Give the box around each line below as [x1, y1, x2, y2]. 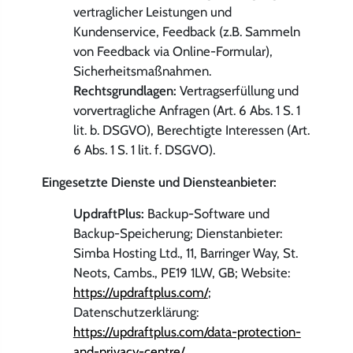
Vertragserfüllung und [176, 83, 299, 99]
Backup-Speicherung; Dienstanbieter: [72, 225, 282, 241]
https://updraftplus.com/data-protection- [72, 323, 301, 340]
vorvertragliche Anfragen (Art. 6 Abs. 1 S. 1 [72, 102, 300, 119]
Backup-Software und [143, 205, 269, 221]
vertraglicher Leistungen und [72, 4, 232, 20]
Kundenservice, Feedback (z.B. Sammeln [72, 24, 300, 40]
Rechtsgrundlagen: [72, 83, 176, 99]
